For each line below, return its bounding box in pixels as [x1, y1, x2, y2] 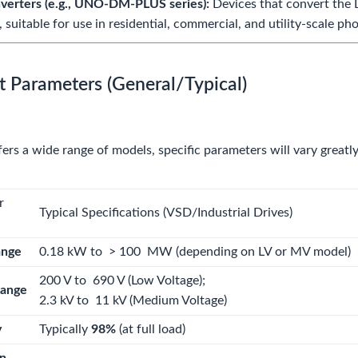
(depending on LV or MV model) [173, 245, 351, 258]
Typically [39, 323, 91, 336]
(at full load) [116, 323, 185, 336]
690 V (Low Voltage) [89, 274, 202, 287]
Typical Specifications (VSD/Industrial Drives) [39, 206, 292, 219]
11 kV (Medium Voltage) [92, 294, 227, 307]
